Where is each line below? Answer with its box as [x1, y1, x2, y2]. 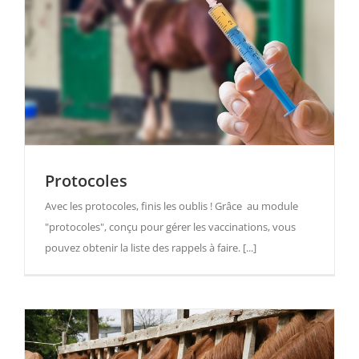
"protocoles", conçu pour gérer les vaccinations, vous [45, 220, 296, 235]
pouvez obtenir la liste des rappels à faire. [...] [45, 240, 256, 256]
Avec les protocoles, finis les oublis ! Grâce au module [45, 199, 298, 214]
